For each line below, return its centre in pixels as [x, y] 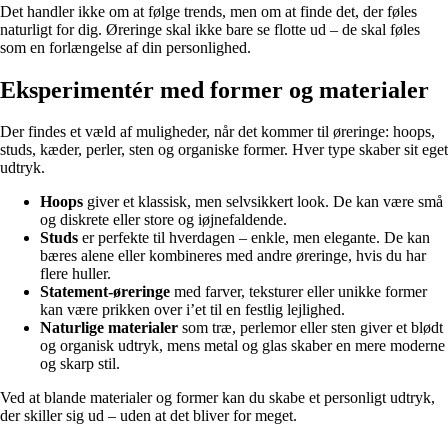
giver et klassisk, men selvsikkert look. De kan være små [263, 202]
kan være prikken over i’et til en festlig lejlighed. [192, 310]
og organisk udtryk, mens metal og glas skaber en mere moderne [242, 346]
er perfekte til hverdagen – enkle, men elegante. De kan [254, 238]
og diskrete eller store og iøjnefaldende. [163, 220]
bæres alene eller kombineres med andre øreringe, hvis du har [233, 256]
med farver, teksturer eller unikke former [298, 292]
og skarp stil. [80, 364]
